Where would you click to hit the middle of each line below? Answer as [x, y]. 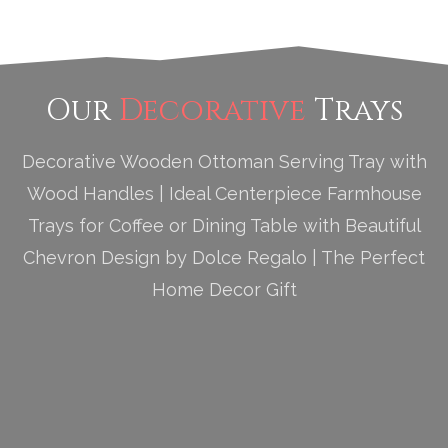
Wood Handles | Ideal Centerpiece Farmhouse [224, 193]
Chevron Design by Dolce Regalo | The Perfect [224, 257]
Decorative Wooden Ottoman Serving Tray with [224, 161]
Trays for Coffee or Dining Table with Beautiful [224, 225]
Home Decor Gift [224, 289]
